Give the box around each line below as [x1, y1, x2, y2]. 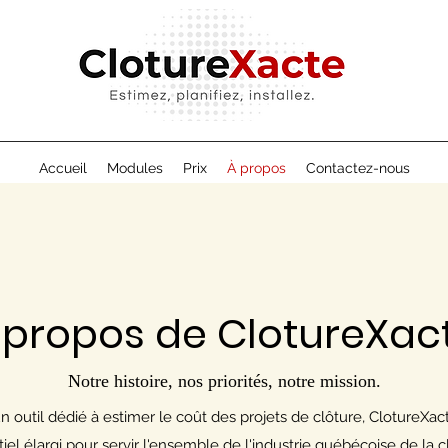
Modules [106, 160, 163, 176]
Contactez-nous [305, 160, 410, 176]
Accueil [38, 160, 87, 176]
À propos [226, 160, 286, 176]
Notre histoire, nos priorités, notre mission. [67, 371, 381, 391]
